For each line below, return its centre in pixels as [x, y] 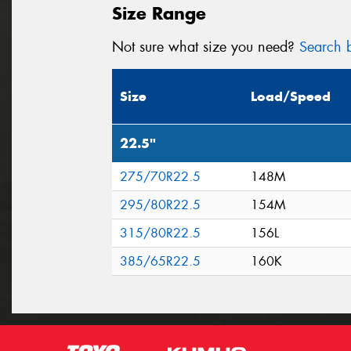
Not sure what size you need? [206, 47]
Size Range [159, 13]
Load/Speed [291, 97]
